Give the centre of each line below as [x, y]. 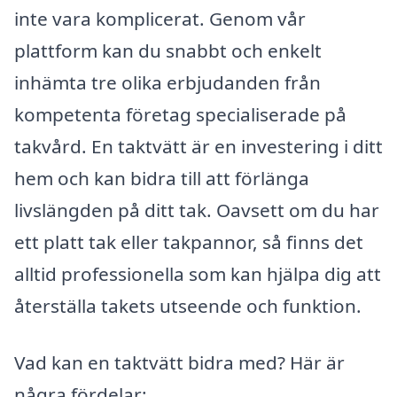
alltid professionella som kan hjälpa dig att [198, 273]
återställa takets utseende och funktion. [188, 305]
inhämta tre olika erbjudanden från [167, 82]
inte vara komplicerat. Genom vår [160, 18]
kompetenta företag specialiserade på [180, 114]
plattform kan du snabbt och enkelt [168, 50]
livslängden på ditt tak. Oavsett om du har [197, 210]
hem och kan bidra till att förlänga [162, 178]
